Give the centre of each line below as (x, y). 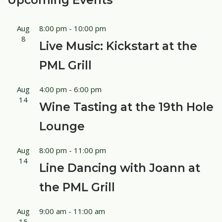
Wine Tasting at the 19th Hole (126, 107)
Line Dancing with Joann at (120, 168)
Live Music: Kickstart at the (118, 46)
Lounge (62, 127)
